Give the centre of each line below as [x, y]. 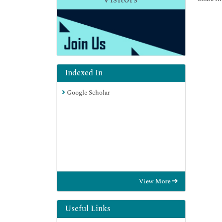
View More [155, 182]
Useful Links [88, 209]
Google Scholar [88, 93]
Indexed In [84, 73]
